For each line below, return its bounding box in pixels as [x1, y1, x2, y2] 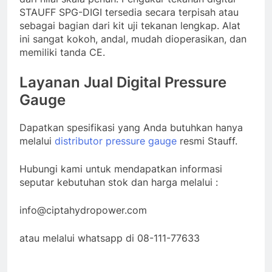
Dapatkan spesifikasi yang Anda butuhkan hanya [19, 121, 243, 134]
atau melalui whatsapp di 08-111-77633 [19, 232, 200, 245]
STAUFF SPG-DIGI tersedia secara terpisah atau [19, 6, 239, 19]
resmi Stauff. [177, 135, 237, 148]
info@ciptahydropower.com [19, 204, 147, 217]
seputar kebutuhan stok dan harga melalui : [19, 176, 218, 189]
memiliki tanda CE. [19, 46, 105, 59]
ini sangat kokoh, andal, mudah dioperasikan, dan [19, 33, 246, 46]
